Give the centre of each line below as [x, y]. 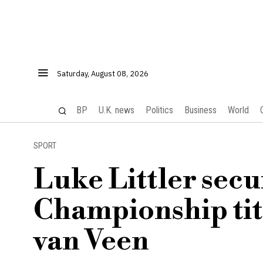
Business [200, 110]
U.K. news [116, 110]
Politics [159, 110]
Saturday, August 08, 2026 [103, 74]
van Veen [91, 241]
